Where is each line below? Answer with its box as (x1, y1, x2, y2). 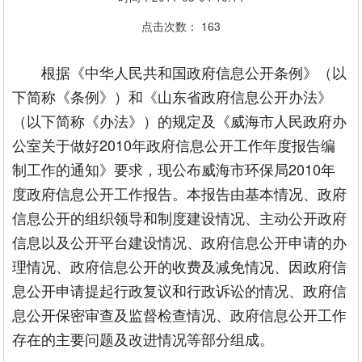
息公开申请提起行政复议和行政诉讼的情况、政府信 (12, 280, 347, 301)
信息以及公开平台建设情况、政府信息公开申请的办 (12, 231, 347, 252)
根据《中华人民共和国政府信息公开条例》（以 (41, 61, 347, 82)
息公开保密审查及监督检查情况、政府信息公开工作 (12, 304, 347, 325)
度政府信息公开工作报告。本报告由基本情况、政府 (12, 183, 347, 204)
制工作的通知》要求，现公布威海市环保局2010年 (12, 158, 336, 179)
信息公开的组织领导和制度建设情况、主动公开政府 (12, 207, 347, 228)
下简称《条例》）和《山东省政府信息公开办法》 (12, 86, 333, 107)
